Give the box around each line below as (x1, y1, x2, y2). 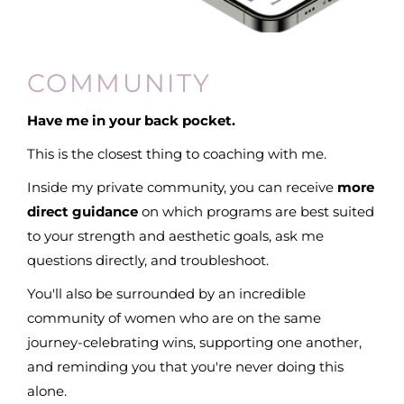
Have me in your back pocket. (27, 112, 235, 130)
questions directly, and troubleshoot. (27, 252, 269, 270)
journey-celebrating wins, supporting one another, (27, 334, 362, 352)
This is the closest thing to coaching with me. (27, 145, 326, 163)
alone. (27, 382, 67, 400)
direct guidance (27, 203, 138, 221)
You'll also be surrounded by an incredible (27, 285, 306, 303)
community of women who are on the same (27, 309, 321, 327)
